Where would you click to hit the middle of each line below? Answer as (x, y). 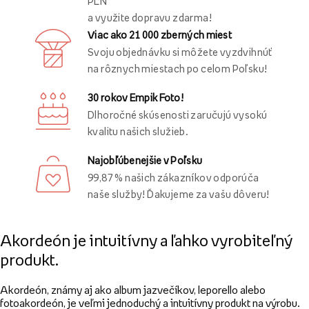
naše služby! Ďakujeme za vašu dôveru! (179, 194)
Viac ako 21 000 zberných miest (160, 35)
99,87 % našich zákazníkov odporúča (173, 178)
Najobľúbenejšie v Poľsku (145, 160)
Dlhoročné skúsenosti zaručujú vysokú (178, 115)
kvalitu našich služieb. (138, 131)
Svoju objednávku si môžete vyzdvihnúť (180, 52)
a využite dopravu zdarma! (150, 18)
